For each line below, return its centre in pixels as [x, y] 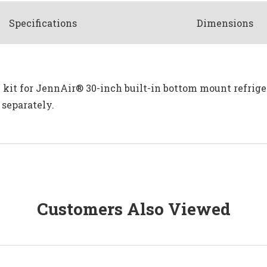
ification [52, 23]
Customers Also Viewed [133, 209]
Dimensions [225, 23]
